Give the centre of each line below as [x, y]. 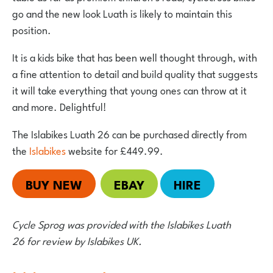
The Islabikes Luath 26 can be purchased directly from [129, 134]
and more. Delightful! [59, 106]
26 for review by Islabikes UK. [77, 240]
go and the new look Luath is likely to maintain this [122, 13]
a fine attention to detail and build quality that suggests [135, 73]
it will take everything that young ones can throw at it [129, 90]
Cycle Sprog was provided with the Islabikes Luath [122, 224]
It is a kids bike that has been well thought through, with [135, 57]
